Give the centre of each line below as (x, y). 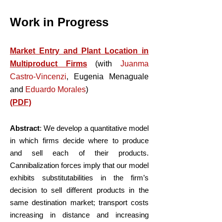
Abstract (25, 128)
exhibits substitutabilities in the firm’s (79, 178)
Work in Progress (59, 22)
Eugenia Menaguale (109, 77)
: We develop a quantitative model (94, 128)
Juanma (135, 64)
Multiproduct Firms (49, 64)
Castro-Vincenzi (38, 77)
